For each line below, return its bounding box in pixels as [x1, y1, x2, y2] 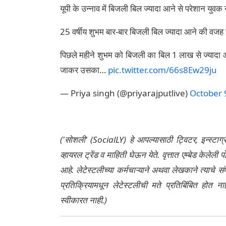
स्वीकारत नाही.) [60, 194, 107, 206]
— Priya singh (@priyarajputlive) [60, 87, 190, 99]
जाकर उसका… [60, 64, 108, 76]
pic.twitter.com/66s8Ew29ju [108, 64, 217, 76]
